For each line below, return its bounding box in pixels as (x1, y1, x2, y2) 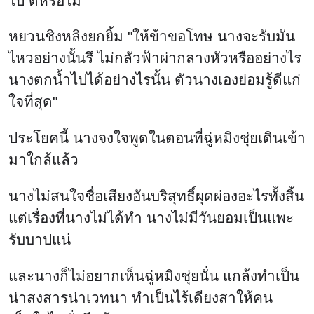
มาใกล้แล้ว (8, 151, 78, 168)
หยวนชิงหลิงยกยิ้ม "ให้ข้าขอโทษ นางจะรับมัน (8, 28, 295, 45)
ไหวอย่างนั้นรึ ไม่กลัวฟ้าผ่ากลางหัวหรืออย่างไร (8, 50, 301, 67)
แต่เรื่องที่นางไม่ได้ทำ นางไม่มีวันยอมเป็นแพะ (8, 209, 294, 226)
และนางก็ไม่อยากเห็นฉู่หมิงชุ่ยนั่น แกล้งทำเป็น (8, 267, 299, 284)
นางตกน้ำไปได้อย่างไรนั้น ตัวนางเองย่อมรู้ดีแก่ (8, 71, 301, 88)
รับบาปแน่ (8, 231, 71, 247)
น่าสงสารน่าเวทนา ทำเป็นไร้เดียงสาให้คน (8, 289, 273, 306)
